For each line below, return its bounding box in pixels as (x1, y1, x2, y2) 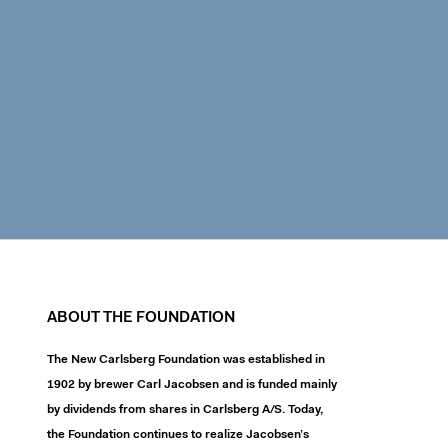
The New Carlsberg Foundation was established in (47, 354, 325, 366)
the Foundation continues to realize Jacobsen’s (47, 429, 309, 441)
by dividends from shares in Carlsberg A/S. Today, (47, 404, 323, 416)
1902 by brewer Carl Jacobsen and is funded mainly (47, 379, 337, 391)
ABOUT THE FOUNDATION (47, 311, 235, 326)
